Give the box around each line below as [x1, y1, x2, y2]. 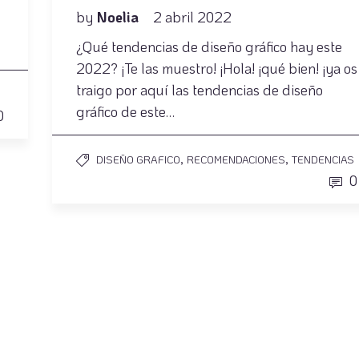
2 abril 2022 [153, 7, 232, 27]
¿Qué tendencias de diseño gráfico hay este [76, 37, 342, 57]
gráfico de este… [76, 102, 175, 122]
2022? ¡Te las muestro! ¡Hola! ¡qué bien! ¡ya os [76, 58, 357, 79]
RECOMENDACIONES [187, 152, 285, 167]
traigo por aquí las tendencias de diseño [76, 80, 323, 100]
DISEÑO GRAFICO [96, 152, 180, 167]
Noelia [96, 7, 143, 27]
